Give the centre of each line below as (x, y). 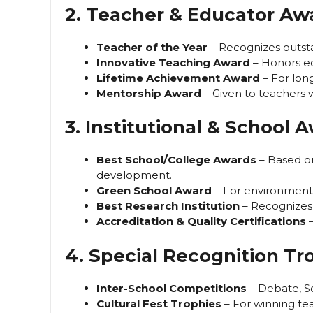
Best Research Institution (168, 206)
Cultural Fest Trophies (159, 303)
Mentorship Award (149, 93)
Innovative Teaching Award (173, 62)
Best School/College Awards (176, 160)
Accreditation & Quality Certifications (201, 221)
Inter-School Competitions (172, 288)
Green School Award (154, 191)
